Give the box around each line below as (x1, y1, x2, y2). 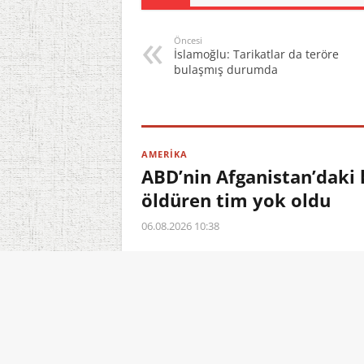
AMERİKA (141, 148, 188, 160)
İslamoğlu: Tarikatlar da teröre (173, 46, 339, 62)
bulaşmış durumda (173, 62, 278, 77)
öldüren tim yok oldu (141, 188, 331, 212)
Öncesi (173, 34, 202, 46)
